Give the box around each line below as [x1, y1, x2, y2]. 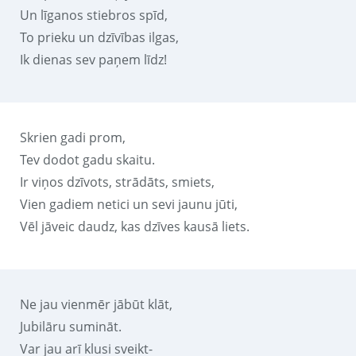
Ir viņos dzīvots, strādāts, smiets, [20, 172, 215, 191]
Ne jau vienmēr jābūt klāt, [20, 295, 172, 313]
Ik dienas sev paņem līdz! [20, 50, 167, 68]
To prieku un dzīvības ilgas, [20, 28, 179, 46]
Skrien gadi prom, [20, 128, 126, 146]
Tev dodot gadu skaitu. [20, 150, 155, 168]
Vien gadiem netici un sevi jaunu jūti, [20, 195, 238, 213]
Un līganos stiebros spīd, [20, 6, 168, 24]
